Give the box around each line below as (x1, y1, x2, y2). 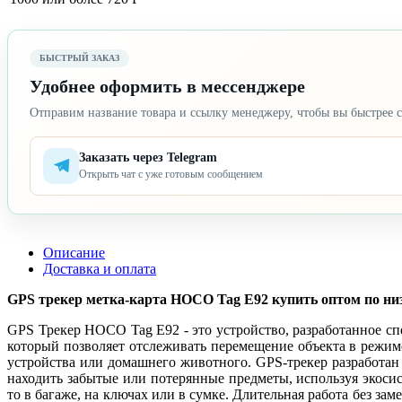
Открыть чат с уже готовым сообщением (79, 168, 263, 181)
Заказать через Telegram (79, 151, 217, 165)
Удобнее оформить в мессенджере (30, 75, 305, 96)
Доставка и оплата (43, 260, 156, 276)
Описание (43, 244, 105, 260)
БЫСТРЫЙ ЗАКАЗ (39, 52, 119, 63)
